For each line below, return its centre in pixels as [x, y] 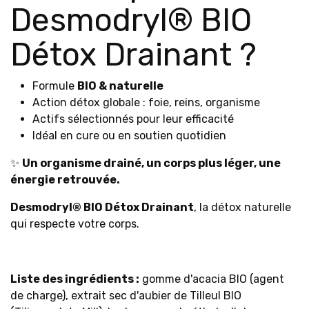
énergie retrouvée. [65, 180]
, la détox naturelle [242, 207]
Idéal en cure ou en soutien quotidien [129, 136]
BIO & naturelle [120, 86]
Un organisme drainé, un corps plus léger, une [151, 163]
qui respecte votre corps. [75, 224]
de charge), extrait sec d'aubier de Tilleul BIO [126, 296]
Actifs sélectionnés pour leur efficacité [133, 119]
